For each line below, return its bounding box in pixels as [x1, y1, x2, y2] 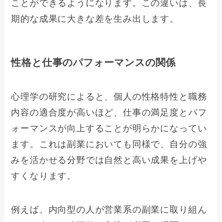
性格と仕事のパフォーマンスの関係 [11, 56, 176, 68]
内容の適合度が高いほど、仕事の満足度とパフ [11, 108, 207, 118]
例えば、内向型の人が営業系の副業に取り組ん [11, 205, 207, 215]
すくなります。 [11, 171, 77, 181]
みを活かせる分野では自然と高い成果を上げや [11, 155, 207, 166]
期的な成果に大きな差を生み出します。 [11, 13, 179, 24]
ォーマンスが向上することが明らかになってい [11, 123, 207, 134]
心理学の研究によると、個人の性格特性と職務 [11, 92, 207, 102]
